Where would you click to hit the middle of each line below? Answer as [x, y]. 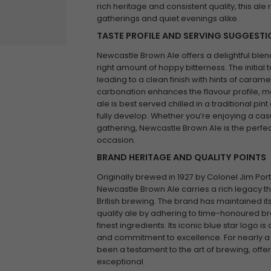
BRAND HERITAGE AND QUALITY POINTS [181, 157]
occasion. [116, 140]
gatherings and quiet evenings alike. [168, 18]
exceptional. [121, 262]
